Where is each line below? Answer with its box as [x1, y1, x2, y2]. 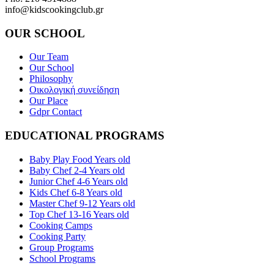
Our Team [29, 51, 68, 62]
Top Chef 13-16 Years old [29, 209, 129, 220]
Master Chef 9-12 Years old [29, 198, 135, 209]
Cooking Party [29, 231, 86, 242]
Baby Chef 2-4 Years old [29, 165, 125, 176]
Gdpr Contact [29, 106, 82, 117]
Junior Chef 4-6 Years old [29, 176, 128, 187]
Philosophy [29, 73, 73, 84]
